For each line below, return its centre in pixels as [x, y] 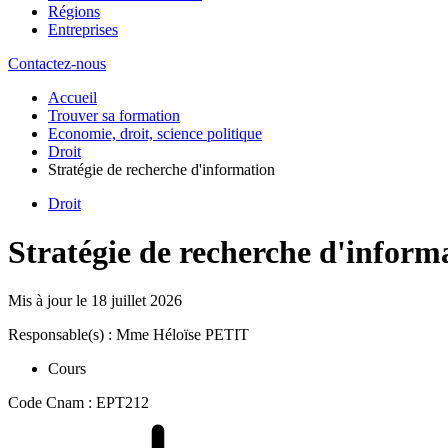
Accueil [72, 97]
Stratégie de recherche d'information [161, 169]
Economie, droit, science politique [155, 133]
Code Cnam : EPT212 [78, 403]
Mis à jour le [49, 301]
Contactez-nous [57, 63]
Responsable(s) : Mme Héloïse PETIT [128, 335]
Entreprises [83, 29]
